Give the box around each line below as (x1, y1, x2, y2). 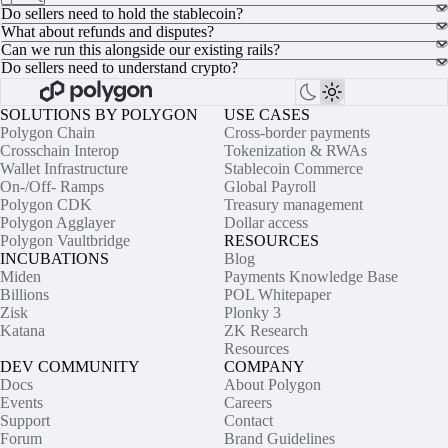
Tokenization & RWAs (224, 142, 367, 160)
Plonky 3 (224, 304, 281, 322)
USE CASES (224, 106, 310, 124)
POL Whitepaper (224, 286, 331, 304)
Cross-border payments (224, 124, 370, 142)
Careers (224, 394, 272, 412)
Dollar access (224, 214, 308, 232)
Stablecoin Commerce (224, 160, 363, 178)
